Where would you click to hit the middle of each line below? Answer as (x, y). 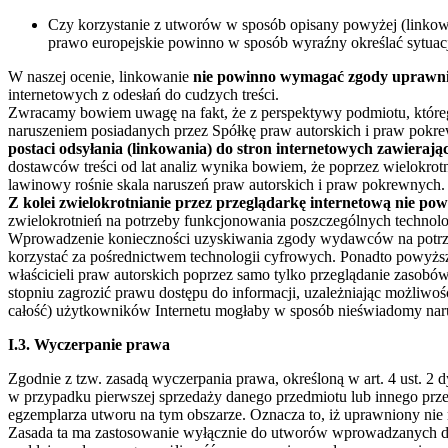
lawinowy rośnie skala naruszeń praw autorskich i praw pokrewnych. (226, 184)
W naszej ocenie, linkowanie (98, 76)
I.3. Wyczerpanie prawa (89, 344)
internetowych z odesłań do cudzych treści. (143, 94)
